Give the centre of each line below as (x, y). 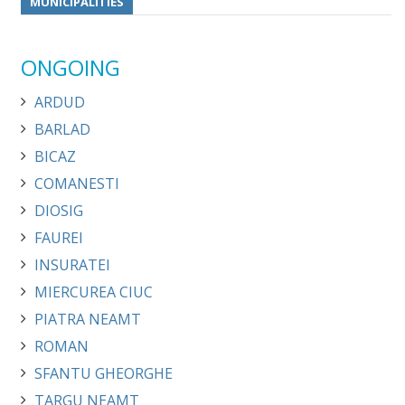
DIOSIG (59, 211)
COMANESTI (77, 184)
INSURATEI (72, 265)
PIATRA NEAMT (88, 319)
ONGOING (71, 67)
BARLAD (62, 129)
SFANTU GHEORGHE (104, 373)
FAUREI (59, 238)
